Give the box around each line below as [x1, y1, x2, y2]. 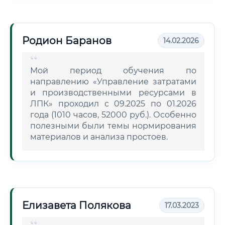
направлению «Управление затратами [30, 77, 196, 86]
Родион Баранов [22, 35, 111, 47]
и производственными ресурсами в [30, 88, 196, 97]
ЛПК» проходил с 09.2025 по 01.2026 [30, 99, 196, 108]
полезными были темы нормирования [30, 121, 196, 131]
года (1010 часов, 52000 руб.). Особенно [30, 110, 196, 120]
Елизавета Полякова [22, 199, 131, 211]
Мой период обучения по [30, 66, 196, 75]
